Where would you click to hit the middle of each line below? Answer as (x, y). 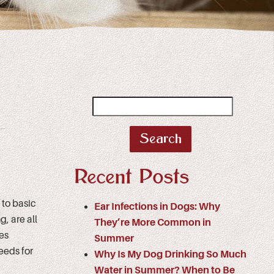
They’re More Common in (153, 222)
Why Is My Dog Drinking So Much (170, 254)
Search (106, 104)
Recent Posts (132, 177)
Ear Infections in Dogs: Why (157, 206)
